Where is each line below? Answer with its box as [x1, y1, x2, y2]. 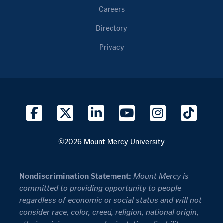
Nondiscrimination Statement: [19, 171, 131, 181]
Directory [96, 24, 127, 33]
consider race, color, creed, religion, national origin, [19, 207, 199, 217]
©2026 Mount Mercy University [58, 137, 165, 147]
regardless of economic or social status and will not [19, 195, 202, 205]
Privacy [99, 43, 124, 52]
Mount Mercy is [133, 171, 189, 181]
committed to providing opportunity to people [19, 183, 181, 193]
